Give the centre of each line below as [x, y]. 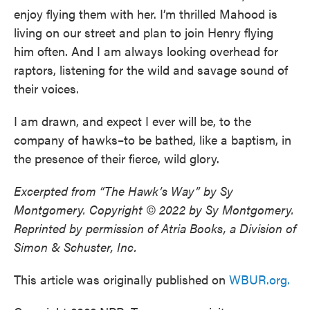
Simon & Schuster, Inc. [75, 247]
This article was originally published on [121, 279]
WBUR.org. [259, 279]
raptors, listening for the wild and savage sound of [151, 70]
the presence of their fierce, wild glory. [117, 158]
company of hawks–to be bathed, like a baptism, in [153, 139]
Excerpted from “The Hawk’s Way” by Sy [124, 191]
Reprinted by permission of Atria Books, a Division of [155, 228]
